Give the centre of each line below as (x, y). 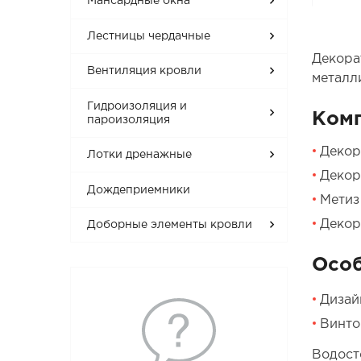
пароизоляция (129, 120)
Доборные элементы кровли (170, 225)
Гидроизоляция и (137, 106)
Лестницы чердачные (149, 36)
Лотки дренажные (140, 155)
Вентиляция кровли (145, 71)
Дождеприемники (139, 190)
